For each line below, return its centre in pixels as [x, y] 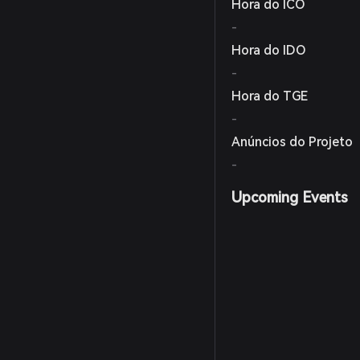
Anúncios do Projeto [292, 142]
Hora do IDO [269, 50]
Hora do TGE [270, 96]
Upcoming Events [290, 197]
